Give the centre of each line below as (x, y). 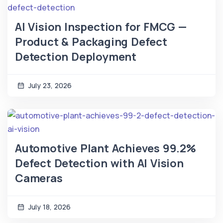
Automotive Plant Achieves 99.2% (106, 149)
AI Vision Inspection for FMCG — (101, 27)
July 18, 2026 (49, 207)
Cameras (39, 178)
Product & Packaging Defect (91, 42)
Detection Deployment (76, 57)
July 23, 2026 (49, 86)
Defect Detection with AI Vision (99, 164)
